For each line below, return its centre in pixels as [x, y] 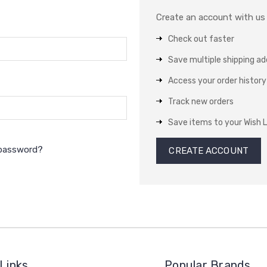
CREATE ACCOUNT [209, 151]
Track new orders [201, 102]
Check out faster [201, 39]
